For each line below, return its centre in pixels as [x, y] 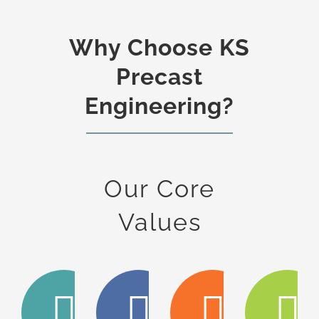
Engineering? [159, 105]
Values [159, 222]
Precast [159, 76]
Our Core [159, 188]
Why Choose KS [159, 47]
